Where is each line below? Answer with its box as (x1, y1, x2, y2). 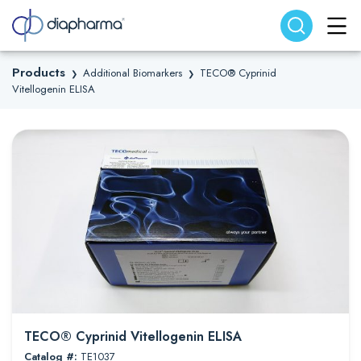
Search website (11, 8, 99, 27)
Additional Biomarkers (83, 65, 182, 81)
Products (12, 63, 65, 81)
